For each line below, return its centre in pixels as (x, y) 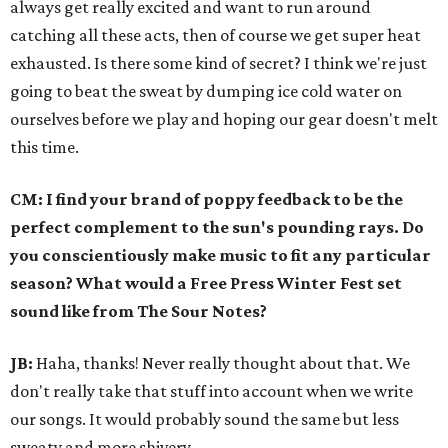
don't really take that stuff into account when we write (211, 391)
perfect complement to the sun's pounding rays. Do (217, 227)
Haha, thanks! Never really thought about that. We (223, 363)
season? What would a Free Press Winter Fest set (206, 283)
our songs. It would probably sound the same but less (204, 419)
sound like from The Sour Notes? (138, 311)
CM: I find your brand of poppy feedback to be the (206, 199)
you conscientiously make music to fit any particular (220, 255)
